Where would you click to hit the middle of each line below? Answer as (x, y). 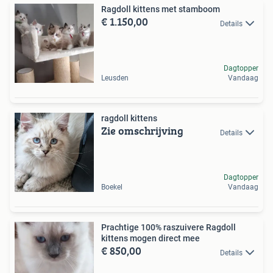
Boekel (112, 187)
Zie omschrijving (142, 131)
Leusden (115, 78)
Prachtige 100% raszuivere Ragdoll (168, 228)
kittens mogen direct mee (151, 239)
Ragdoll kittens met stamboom (161, 9)
